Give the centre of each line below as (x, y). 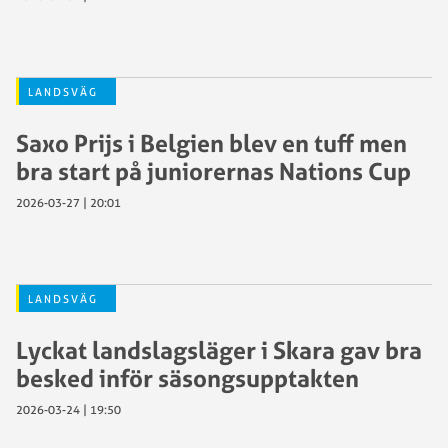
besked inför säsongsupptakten (187, 378)
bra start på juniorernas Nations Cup (213, 171)
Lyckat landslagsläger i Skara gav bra (219, 350)
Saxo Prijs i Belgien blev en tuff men (211, 143)
